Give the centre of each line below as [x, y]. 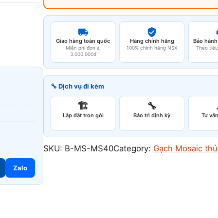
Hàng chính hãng [152, 41]
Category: [133, 148]
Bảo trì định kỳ [152, 115]
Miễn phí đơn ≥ [83, 48]
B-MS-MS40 [89, 148]
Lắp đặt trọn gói [83, 115]
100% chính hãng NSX [152, 48]
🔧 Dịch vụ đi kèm [77, 86]
